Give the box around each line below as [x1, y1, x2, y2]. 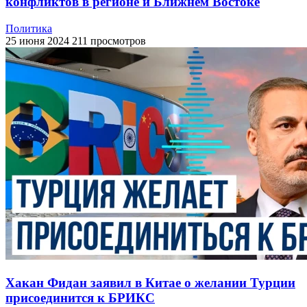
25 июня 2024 [5, 34, 69, 47]
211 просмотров [72, 34, 146, 47]
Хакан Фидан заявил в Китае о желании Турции [5, 275, 295, 290]
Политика [5, 22, 52, 34]
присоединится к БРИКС [5, 290, 155, 305]
